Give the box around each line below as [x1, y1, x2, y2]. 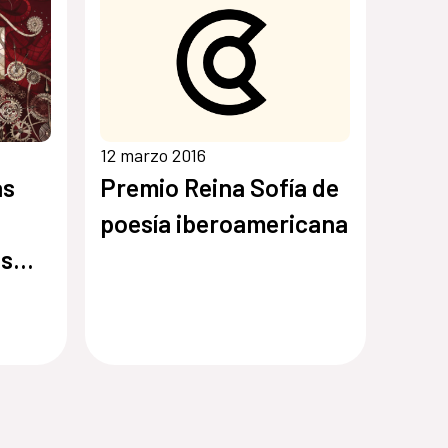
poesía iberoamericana [100, 207, 349, 238]
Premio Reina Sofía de [100, 171, 340, 202]
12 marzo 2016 [100, 143, 207, 166]
